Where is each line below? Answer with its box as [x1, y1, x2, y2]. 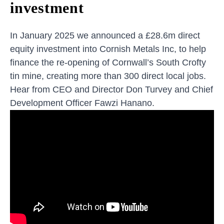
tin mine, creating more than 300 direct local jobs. [10, 70, 206, 81]
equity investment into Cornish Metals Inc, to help [10, 43, 206, 54]
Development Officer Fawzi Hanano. [10, 97, 154, 108]
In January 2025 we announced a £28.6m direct [10, 30, 200, 40]
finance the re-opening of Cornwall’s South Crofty [10, 57, 206, 67]
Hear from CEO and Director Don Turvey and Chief [10, 84, 213, 94]
